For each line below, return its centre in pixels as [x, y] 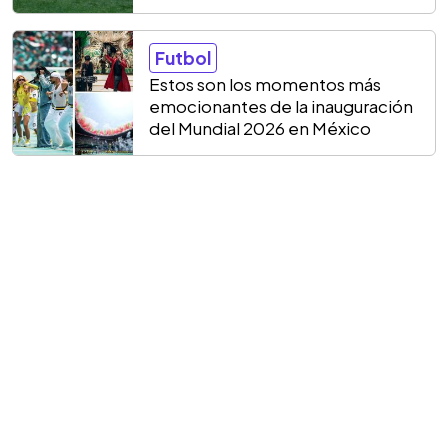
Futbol [183, 58]
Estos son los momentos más [265, 84]
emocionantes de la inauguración [281, 106]
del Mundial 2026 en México [260, 128]
